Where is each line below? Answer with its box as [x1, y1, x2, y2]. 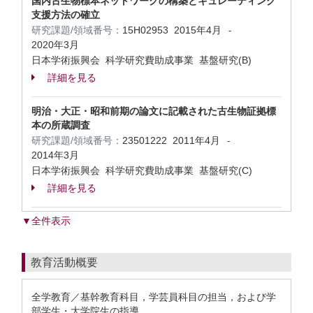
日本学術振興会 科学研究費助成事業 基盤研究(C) [31, 165, 252, 176]
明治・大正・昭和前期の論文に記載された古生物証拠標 [31, 105, 276, 117]
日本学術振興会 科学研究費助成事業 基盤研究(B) [31, 54, 252, 66]
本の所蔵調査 [31, 119, 90, 131]
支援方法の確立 [31, 9, 100, 20]
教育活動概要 [31, 256, 98, 268]
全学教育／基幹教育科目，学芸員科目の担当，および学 [31, 291, 276, 303]
